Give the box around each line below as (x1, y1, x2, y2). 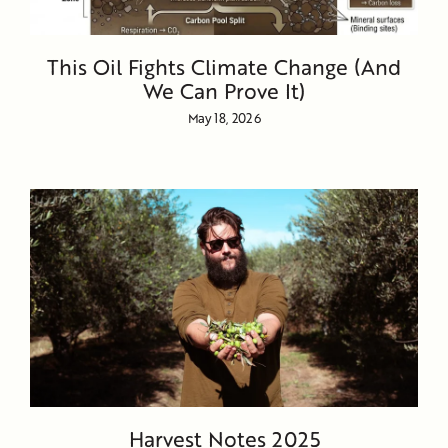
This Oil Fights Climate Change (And (47, 52, 401, 82)
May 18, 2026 (187, 109, 261, 128)
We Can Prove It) (143, 76, 305, 106)
